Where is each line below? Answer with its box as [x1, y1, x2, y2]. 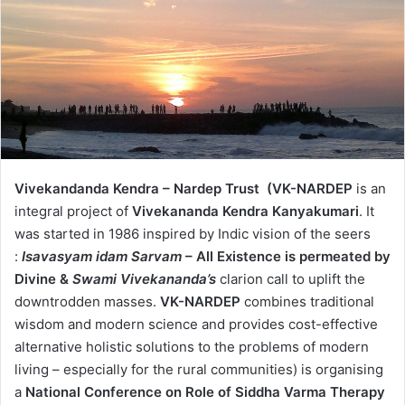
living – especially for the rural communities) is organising [14, 361, 383, 379]
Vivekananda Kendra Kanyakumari [132, 202, 359, 221]
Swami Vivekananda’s [72, 270, 216, 288]
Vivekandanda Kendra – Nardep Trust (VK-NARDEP [14, 180, 353, 198]
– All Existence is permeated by [182, 248, 391, 266]
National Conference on [25, 383, 182, 401]
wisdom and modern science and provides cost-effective [14, 316, 378, 334]
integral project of [14, 202, 132, 221]
